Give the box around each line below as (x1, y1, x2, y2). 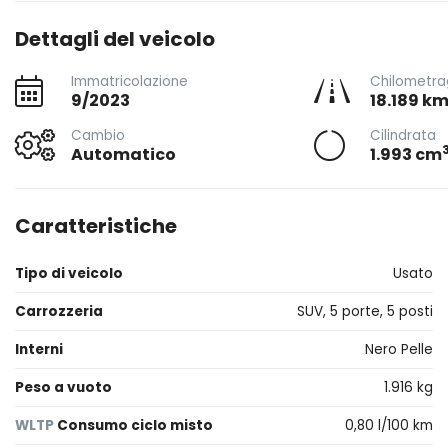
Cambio (71, 126, 125, 145)
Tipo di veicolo (15, 264, 123, 283)
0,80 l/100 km (345, 416, 433, 435)
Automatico (71, 143, 176, 166)
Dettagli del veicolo (15, 25, 215, 53)
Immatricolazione (71, 72, 188, 91)
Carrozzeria (15, 302, 103, 321)
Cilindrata (369, 126, 436, 145)
